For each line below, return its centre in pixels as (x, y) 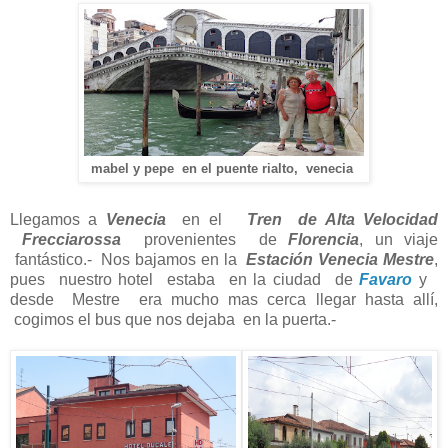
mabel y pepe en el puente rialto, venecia (224, 168)
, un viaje (398, 240)
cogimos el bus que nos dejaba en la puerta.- (177, 320)
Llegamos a (58, 220)
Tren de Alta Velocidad (342, 220)
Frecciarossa (65, 240)
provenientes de (204, 240)
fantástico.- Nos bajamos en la (128, 260)
